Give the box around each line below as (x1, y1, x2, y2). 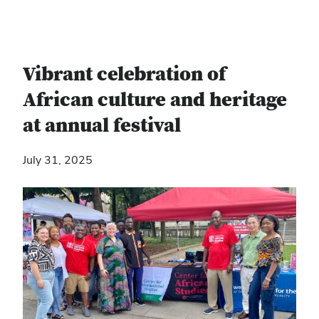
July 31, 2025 (23, 152, 93, 167)
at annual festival (23, 113, 181, 139)
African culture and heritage (23, 88, 287, 113)
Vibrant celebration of (23, 62, 226, 88)
